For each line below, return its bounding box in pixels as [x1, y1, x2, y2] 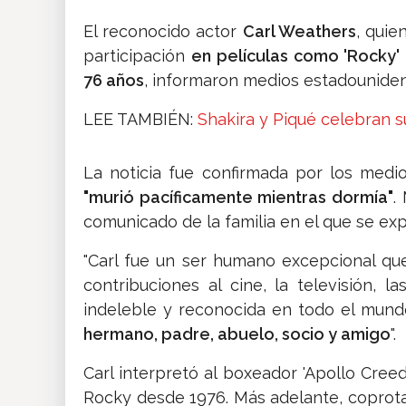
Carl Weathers [242, 22, 356, 42]
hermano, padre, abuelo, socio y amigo [83, 324, 391, 344]
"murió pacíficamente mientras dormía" [83, 188, 393, 208]
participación [83, 46, 191, 66]
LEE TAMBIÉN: [83, 110, 198, 130]
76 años [83, 71, 144, 91]
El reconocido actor [83, 22, 243, 42]
